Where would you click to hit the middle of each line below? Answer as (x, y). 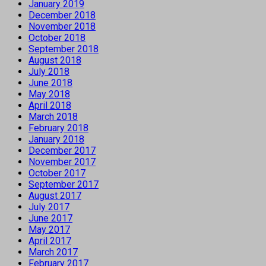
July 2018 (49, 71)
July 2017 (49, 207)
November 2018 (62, 26)
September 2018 (64, 49)
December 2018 (62, 15)
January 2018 (56, 139)
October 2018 (57, 37)
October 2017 (57, 173)
